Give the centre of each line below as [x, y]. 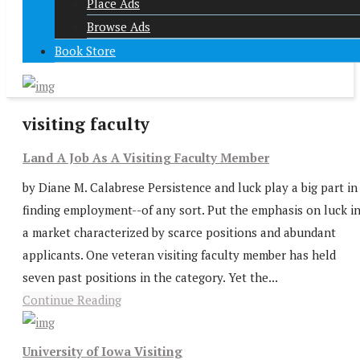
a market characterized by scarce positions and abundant [179, 232]
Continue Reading [72, 299]
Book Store [85, 51]
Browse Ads [119, 27]
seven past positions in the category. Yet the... [150, 277]
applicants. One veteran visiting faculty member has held [179, 254]
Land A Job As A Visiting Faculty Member [146, 158]
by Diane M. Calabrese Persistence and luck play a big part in [190, 187]
